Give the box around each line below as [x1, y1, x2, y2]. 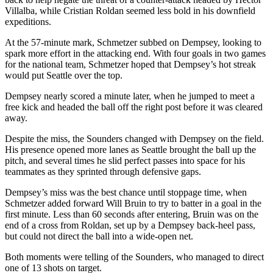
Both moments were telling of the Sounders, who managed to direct [5, 251, 264, 262]
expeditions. [5, 16, 51, 27]
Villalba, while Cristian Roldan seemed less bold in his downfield [5, 5, 255, 16]
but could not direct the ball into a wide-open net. [5, 230, 193, 241]
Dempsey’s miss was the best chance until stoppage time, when [5, 186, 247, 197]
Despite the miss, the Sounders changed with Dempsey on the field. [5, 133, 264, 144]
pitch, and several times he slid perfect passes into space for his [5, 155, 245, 166]
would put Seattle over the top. [5, 69, 122, 80]
